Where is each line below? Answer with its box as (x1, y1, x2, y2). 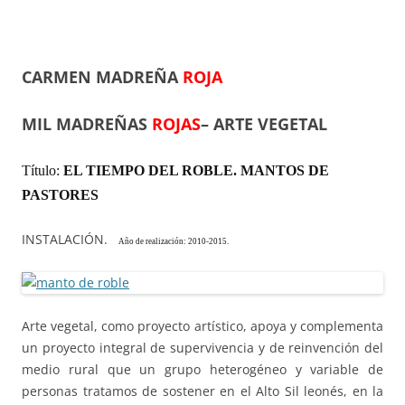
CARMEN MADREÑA (22, 65, 183, 88)
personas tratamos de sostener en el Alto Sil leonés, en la (22, 381, 383, 400)
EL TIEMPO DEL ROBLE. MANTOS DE (63, 162, 329, 178)
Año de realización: (118, 236, 188, 246)
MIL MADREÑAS (22, 112, 152, 135)
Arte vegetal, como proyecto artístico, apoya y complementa (22, 316, 383, 334)
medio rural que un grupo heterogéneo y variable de (22, 360, 383, 378)
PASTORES (22, 186, 99, 202)
